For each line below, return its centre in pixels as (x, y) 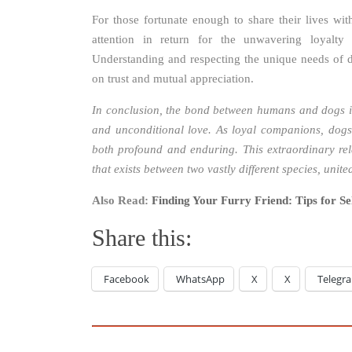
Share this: (142, 238)
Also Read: (122, 201)
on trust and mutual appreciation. (173, 79)
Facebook (126, 279)
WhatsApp (200, 279)
